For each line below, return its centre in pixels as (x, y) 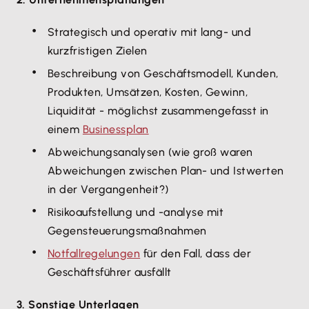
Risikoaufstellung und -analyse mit (136, 212)
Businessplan (116, 129)
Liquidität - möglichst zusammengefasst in (158, 111)
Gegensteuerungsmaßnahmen (127, 231)
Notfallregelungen (94, 253)
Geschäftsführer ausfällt (110, 272)
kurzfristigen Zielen (98, 51)
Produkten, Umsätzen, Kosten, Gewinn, (148, 92)
